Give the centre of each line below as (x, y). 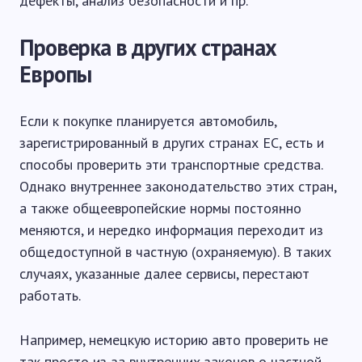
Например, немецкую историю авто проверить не (174, 339)
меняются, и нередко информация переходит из (171, 229)
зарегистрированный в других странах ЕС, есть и (172, 142)
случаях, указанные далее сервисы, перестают (164, 273)
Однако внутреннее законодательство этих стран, (178, 186)
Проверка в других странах (148, 47)
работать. (50, 295)
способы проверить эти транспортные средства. (171, 164)
